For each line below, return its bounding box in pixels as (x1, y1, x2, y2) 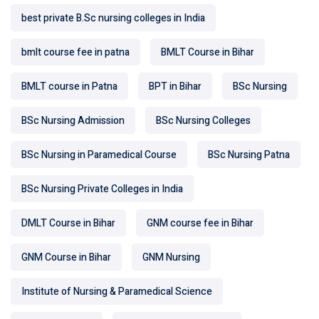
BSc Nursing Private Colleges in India (21, 182, 183, 197)
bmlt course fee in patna (21, 45, 130, 61)
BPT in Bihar (149, 79, 202, 95)
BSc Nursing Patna (208, 147, 290, 163)
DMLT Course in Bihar (21, 216, 115, 231)
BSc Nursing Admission (21, 113, 125, 129)
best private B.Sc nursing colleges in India (21, 11, 205, 26)
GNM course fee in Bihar (147, 216, 253, 231)
